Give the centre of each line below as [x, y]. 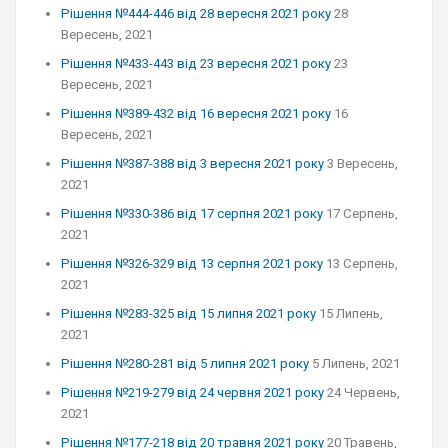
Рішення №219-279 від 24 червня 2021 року [192, 392]
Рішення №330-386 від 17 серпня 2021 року [192, 213]
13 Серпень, [362, 263]
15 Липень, [351, 313]
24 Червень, [363, 392]
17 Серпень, [362, 213]
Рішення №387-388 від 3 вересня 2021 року [192, 163]
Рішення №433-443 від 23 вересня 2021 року [196, 63]
